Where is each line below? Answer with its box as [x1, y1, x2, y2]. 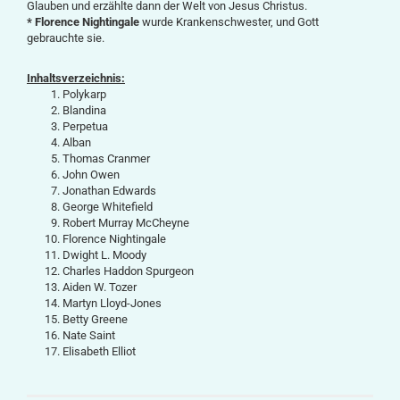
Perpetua [62, 120, 108, 133]
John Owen [62, 168, 120, 181]
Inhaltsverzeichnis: [27, 71, 125, 85]
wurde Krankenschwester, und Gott [139, 15, 319, 29]
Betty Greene [62, 312, 128, 326]
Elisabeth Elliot [62, 345, 136, 358]
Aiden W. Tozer [62, 280, 137, 294]
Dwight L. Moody [62, 248, 146, 262]
